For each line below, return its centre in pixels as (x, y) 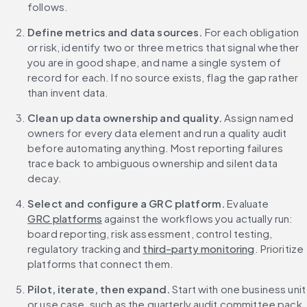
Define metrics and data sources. (115, 32)
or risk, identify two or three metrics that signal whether (163, 47)
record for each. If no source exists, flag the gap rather (163, 77)
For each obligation (251, 32)
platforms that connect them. (100, 264)
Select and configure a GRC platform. (126, 204)
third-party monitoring (199, 249)
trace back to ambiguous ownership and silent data (152, 163)
